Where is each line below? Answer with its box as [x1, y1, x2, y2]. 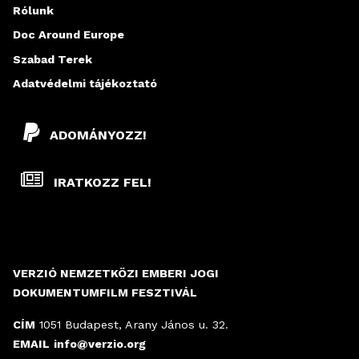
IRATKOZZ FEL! [50, 175, 151, 191]
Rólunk [13, 3, 54, 17]
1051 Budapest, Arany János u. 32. [35, 318, 228, 332]
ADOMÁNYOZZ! [50, 127, 147, 143]
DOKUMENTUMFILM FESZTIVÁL [13, 286, 197, 300]
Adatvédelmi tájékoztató [13, 77, 157, 91]
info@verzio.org [54, 337, 146, 351]
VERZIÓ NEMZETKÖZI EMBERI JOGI [13, 267, 219, 280]
